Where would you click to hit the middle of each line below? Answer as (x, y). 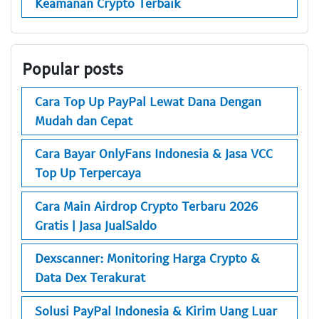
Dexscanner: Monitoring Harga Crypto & (147, 258)
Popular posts (73, 69)
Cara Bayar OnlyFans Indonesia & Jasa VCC (154, 153)
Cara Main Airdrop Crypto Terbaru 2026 (146, 205)
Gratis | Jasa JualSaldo (96, 225)
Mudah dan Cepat (84, 120)
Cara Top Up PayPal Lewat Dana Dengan (148, 101)
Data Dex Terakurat (90, 277)
